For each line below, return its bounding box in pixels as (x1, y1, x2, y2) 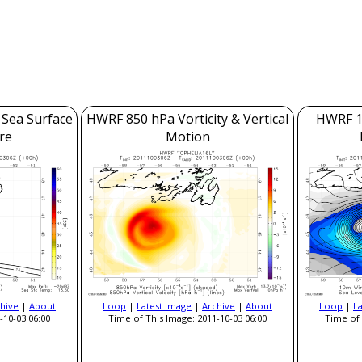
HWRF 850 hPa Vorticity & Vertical (86, 110, 288, 128)
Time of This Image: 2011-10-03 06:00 (108, 311, 267, 324)
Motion (165, 128, 210, 145)
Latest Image (137, 299, 192, 312)
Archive (202, 299, 235, 312)
